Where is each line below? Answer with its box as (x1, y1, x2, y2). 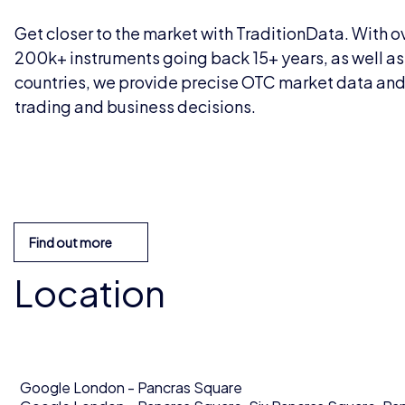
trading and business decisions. (14, 95, 256, 117)
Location (14, 268, 165, 316)
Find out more (29, 233, 112, 250)
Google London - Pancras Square (20, 377, 242, 397)
